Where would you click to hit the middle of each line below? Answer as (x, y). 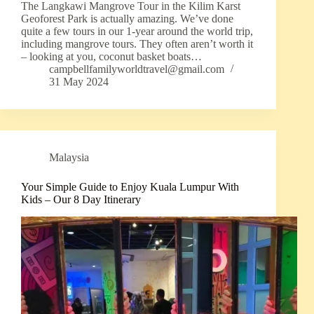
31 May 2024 (79, 82)
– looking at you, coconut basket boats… (111, 57)
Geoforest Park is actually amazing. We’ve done (127, 19)
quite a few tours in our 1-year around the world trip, (137, 32)
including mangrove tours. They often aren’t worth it (137, 44)
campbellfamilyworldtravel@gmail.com (137, 69)
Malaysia (69, 158)
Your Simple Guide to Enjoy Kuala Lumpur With (130, 187)
